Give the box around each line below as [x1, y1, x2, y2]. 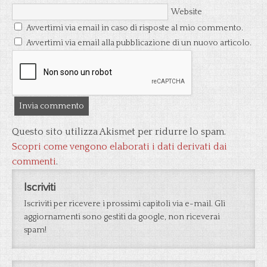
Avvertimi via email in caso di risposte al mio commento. [26, 23, 243, 33]
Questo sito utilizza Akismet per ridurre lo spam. [12, 126, 226, 137]
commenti [12, 156, 56, 167]
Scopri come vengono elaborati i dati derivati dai [12, 141, 227, 152]
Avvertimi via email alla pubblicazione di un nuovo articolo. [26, 38, 252, 48]
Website [171, 7, 202, 17]
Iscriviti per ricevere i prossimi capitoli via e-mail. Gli [24, 199, 225, 209]
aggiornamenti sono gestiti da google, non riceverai [24, 212, 220, 222]
